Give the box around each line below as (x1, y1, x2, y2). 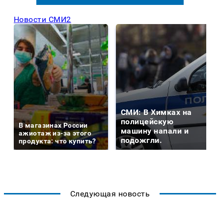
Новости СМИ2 (14, 15, 71, 25)
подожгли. (121, 136, 163, 145)
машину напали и (121, 126, 189, 136)
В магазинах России (19, 121, 88, 130)
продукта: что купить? (19, 137, 96, 145)
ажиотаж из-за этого (19, 129, 91, 137)
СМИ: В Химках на (121, 108, 192, 117)
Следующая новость (70, 189, 150, 199)
